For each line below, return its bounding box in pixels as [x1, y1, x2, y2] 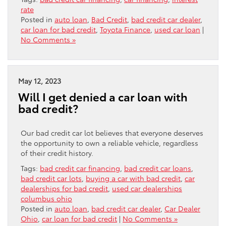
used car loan [154, 24, 200, 34]
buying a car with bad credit [86, 173, 181, 183]
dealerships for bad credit [21, 183, 108, 193]
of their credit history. [21, 147, 93, 158]
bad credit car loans [124, 162, 191, 173]
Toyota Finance [100, 24, 150, 34]
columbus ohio [21, 193, 72, 203]
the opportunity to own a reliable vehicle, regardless [21, 137, 198, 148]
